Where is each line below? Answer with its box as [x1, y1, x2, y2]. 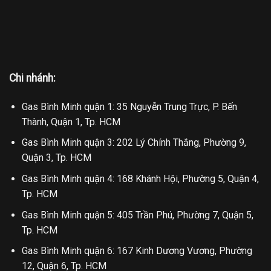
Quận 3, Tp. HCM [21, 152, 91, 164]
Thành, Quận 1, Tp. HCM [21, 116, 120, 128]
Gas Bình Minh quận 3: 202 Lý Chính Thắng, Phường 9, [21, 137, 246, 149]
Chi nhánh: [9, 71, 56, 84]
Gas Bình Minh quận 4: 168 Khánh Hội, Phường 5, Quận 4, [21, 172, 259, 184]
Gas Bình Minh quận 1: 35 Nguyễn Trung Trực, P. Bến [21, 100, 237, 113]
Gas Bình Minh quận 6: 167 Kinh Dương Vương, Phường [21, 245, 252, 257]
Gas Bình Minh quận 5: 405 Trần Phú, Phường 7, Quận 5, [21, 209, 253, 221]
